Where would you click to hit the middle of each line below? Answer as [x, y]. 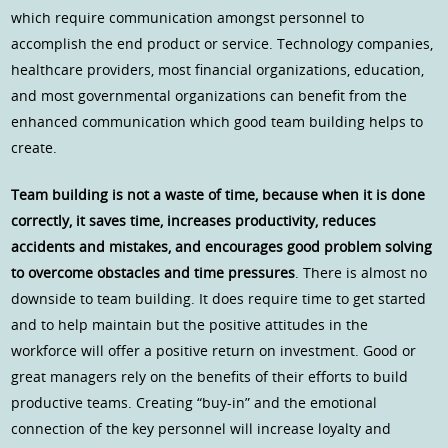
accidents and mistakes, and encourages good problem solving [222, 247]
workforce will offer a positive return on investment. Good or [214, 351]
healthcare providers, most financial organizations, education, [218, 70]
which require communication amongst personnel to [188, 18]
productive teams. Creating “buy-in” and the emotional [194, 403]
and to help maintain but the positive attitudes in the [190, 325]
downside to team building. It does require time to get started [219, 299]
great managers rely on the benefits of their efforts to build [210, 377]
